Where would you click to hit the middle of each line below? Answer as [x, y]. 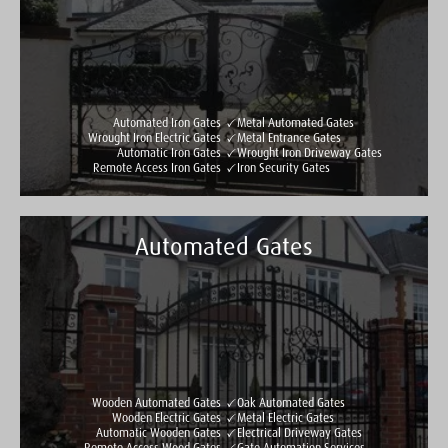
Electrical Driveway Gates [300, 433]
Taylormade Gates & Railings [152, 251]
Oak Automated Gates [291, 403]
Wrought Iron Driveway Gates [310, 153]
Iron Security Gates [284, 168]
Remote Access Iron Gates [156, 168]
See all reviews [107, 299]
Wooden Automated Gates [156, 403]
